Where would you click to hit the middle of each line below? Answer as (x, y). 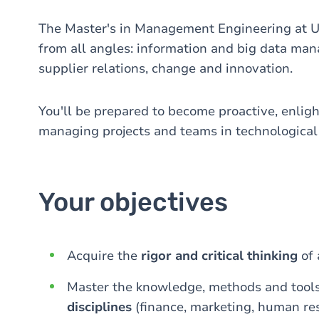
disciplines (99, 307)
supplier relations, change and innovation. (166, 68)
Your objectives (133, 202)
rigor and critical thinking (219, 256)
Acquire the (104, 256)
